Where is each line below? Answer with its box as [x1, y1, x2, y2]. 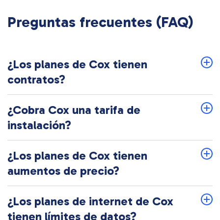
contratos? [7, 72, 65, 87]
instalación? [7, 118, 71, 133]
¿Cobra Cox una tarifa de [7, 103, 140, 117]
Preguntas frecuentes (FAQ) [7, 13, 193, 31]
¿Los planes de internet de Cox [7, 194, 173, 209]
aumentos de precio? [7, 164, 119, 178]
